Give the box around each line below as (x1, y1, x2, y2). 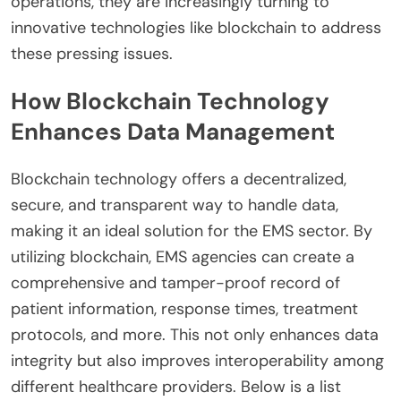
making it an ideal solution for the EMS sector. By (11, 219, 372, 242)
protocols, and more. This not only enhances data (11, 323, 379, 346)
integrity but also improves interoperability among (11, 349, 384, 371)
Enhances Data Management (11, 116, 335, 148)
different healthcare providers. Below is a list (11, 375, 341, 397)
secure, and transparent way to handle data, (11, 193, 338, 216)
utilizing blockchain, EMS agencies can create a (11, 245, 354, 268)
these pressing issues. (11, 42, 173, 64)
